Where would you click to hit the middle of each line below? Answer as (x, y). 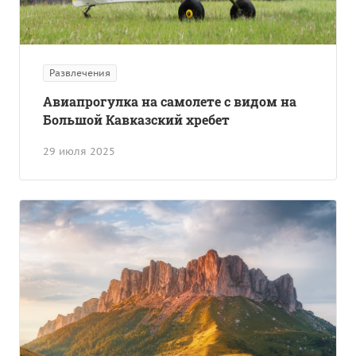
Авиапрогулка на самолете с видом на (170, 101)
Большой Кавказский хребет (136, 119)
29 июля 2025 (79, 151)
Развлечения (80, 72)
